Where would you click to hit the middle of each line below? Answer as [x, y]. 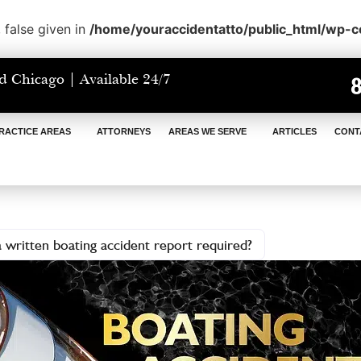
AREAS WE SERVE [208, 132]
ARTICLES [295, 132]
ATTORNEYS [124, 132]
